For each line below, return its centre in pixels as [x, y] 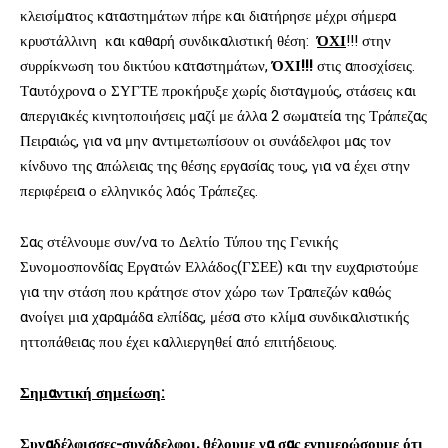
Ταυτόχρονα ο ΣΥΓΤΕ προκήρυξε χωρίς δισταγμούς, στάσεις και [218, 90]
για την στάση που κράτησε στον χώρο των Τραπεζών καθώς [205, 291]
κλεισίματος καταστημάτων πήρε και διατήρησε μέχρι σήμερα [208, 15]
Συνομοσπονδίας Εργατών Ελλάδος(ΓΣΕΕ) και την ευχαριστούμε [219, 266]
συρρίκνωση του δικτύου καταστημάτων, [146, 65]
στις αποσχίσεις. [364, 65]
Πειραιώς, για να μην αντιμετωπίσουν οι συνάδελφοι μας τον [205, 140]
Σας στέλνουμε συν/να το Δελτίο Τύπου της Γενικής [179, 241]
